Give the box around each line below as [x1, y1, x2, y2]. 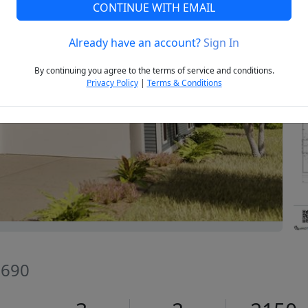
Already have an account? [69, 35, 203, 51]
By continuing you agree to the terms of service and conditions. [34, 65, 274, 77]
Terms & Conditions [146, 77, 222, 89]
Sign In [203, 35, 239, 51]
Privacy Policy [86, 77, 138, 89]
